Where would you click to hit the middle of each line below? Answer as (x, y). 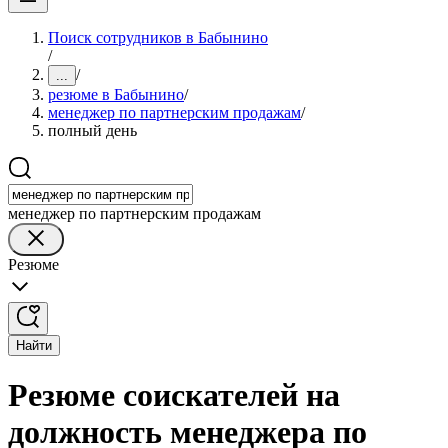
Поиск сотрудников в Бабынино (158, 37)
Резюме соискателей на (174, 395)
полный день (92, 130)
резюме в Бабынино (116, 94)
